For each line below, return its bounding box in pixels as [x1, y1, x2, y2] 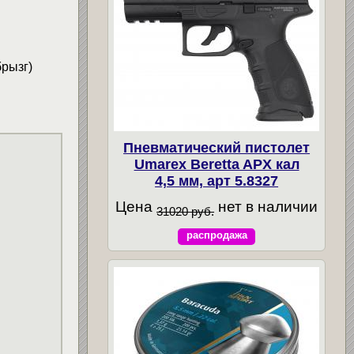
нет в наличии [214, 198, 318, 215]
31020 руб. [156, 204, 215, 218]
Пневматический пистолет [123, 139, 311, 156]
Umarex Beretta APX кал [134, 156, 299, 172]
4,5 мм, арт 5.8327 [155, 172, 279, 189]
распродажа [186, 229, 247, 242]
